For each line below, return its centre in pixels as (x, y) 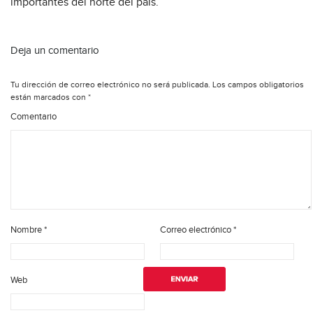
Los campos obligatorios (257, 85)
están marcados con (49, 97)
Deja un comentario (55, 51)
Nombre (27, 230)
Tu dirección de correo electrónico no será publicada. (110, 85)
